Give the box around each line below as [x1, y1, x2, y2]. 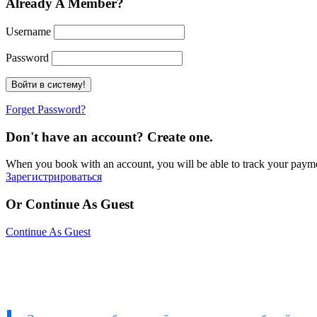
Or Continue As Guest [6, 197, 134, 212]
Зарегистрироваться [6, 171, 102, 183]
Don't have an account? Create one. [6, 129, 213, 144]
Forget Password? [6, 103, 86, 116]
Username [6, 25, 51, 38]
